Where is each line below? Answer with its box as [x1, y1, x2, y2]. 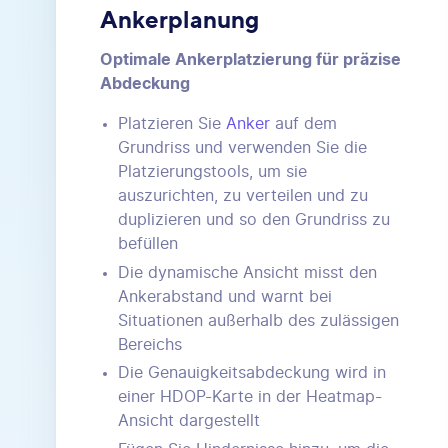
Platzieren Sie [118, 115, 226, 132]
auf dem [270, 115, 337, 132]
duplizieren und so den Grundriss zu [118, 211, 390, 228]
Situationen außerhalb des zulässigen [118, 312, 399, 329]
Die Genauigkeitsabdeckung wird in [118, 365, 386, 382]
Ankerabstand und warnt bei [118, 288, 332, 305]
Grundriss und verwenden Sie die [118, 139, 367, 156]
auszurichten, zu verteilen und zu [118, 187, 368, 204]
